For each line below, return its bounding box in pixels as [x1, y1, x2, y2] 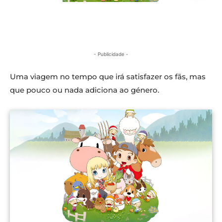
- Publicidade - [94, 51, 128, 57]
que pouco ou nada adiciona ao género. [10, 85, 159, 95]
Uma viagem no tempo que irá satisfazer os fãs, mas [10, 72, 206, 82]
